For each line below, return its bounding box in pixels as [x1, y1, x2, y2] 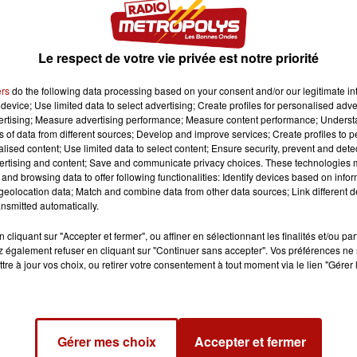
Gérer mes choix [57, 331, 156, 351]
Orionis [243, 319, 284, 334]
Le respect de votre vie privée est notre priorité [38, 48, 319, 67]
